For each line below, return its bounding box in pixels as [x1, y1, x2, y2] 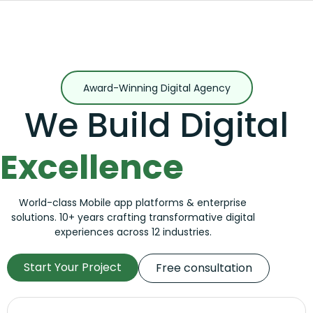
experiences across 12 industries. [54, 224, 212, 239]
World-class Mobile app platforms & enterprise [19, 195, 247, 210]
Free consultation [156, 259, 252, 276]
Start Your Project [24, 259, 122, 275]
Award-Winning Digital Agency [82, 80, 231, 95]
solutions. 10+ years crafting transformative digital [10, 210, 255, 224]
